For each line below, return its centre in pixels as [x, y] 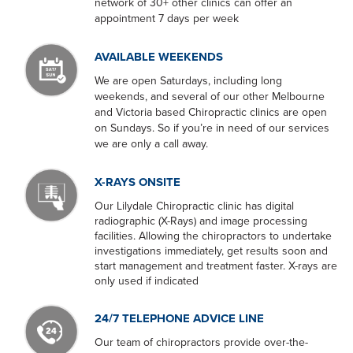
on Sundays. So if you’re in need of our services [212, 128]
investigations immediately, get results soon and [211, 251]
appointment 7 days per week [167, 18]
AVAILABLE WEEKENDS [159, 56]
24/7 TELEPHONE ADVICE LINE [179, 318]
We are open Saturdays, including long [188, 80]
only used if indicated [147, 281]
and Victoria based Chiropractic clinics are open [211, 112]
